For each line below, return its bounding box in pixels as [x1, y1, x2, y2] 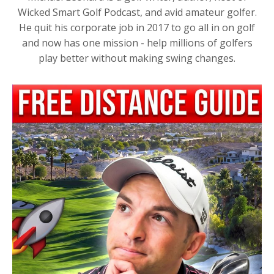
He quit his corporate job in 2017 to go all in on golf [19, 21, 255, 34]
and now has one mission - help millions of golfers [21, 36, 253, 50]
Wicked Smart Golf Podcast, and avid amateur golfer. [17, 6, 257, 19]
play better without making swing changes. [39, 51, 235, 65]
